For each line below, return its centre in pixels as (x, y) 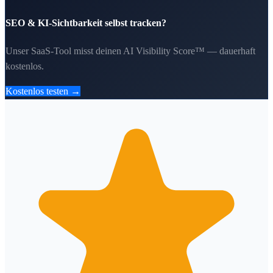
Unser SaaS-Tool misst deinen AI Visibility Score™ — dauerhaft (130, 51)
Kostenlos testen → (43, 91)
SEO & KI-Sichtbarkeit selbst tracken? (86, 23)
